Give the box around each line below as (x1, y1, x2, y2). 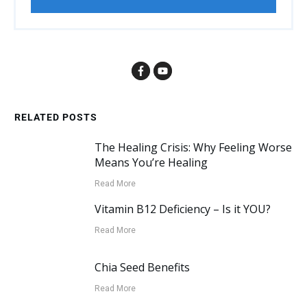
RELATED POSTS (14, 112, 97, 123)
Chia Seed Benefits (95, 260, 191, 275)
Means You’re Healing (95, 155, 208, 171)
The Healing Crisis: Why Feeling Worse (95, 140, 293, 156)
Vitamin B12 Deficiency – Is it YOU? (95, 201, 271, 217)
